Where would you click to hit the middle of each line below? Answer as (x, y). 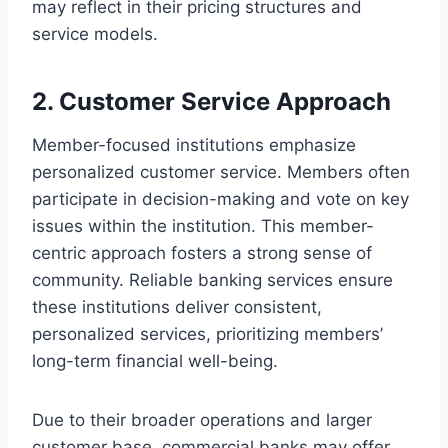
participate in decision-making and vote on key (220, 198)
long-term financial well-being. (155, 360)
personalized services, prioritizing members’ (207, 333)
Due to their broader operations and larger (202, 419)
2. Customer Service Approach (211, 101)
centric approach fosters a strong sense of (202, 252)
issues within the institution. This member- (203, 225)
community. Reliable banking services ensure (212, 279)
